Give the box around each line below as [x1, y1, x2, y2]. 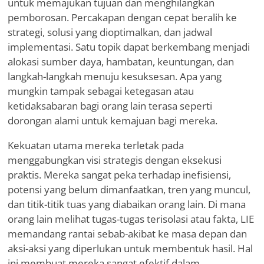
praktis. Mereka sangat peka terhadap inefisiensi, [8, 168, 231, 182]
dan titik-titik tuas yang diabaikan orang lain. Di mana [8, 197, 246, 212]
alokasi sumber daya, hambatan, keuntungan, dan [8, 55, 234, 69]
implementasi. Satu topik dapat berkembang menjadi [8, 40, 250, 54]
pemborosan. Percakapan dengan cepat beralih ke [8, 11, 237, 25]
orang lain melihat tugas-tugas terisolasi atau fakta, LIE [8, 212, 254, 226]
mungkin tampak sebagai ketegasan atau [8, 84, 194, 98]
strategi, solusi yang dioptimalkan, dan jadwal [8, 25, 212, 39]
